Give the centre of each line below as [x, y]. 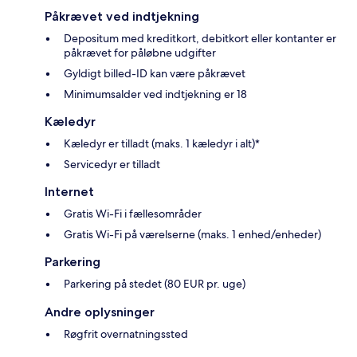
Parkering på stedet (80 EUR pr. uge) [155, 284]
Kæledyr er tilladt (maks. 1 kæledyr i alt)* [162, 144]
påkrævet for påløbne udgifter [140, 53]
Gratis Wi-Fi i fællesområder [133, 214]
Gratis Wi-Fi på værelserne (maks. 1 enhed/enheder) [192, 235]
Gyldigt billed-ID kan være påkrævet [155, 74]
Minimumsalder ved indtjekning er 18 [155, 94]
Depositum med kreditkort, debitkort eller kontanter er [200, 39]
